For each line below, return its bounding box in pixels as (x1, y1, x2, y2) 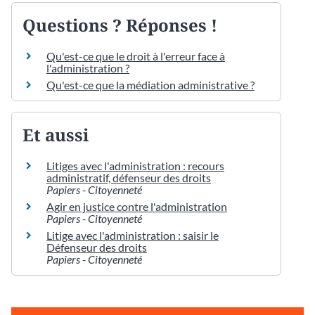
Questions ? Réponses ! (22, 13, 217, 37)
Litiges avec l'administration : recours (46, 159, 224, 173)
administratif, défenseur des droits (46, 171, 211, 185)
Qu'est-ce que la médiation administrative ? (46, 77, 255, 91)
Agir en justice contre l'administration (46, 200, 227, 214)
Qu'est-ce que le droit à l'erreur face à (46, 49, 225, 63)
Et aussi (22, 123, 89, 147)
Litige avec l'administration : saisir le (46, 229, 219, 243)
